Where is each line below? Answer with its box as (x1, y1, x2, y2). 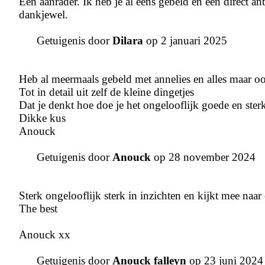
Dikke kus (19, 112, 66, 125)
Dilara (112, 34, 143, 47)
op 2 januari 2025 (143, 34, 227, 47)
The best (19, 202, 57, 215)
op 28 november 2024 (154, 151, 256, 164)
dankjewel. (19, 8, 68, 21)
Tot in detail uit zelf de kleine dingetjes (19, 86, 194, 99)
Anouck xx (19, 228, 70, 241)
